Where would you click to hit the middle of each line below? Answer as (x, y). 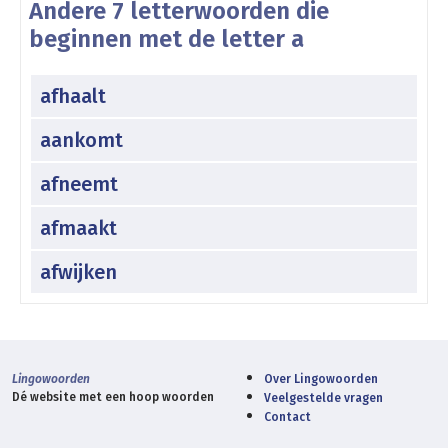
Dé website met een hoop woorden (113, 396)
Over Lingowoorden (321, 378)
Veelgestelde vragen (323, 397)
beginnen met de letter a (166, 38)
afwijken (78, 271)
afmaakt (78, 227)
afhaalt (73, 95)
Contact (287, 416)
